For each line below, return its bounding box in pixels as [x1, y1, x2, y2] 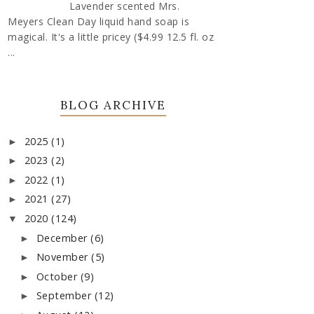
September [36, 289, 95, 303]
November [36, 250, 92, 264]
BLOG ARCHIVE [60, 97, 166, 113]
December [36, 231, 91, 245]
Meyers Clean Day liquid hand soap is [8, 14, 189, 28]
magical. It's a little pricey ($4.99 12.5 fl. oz [8, 29, 214, 43]
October [36, 269, 81, 283]
